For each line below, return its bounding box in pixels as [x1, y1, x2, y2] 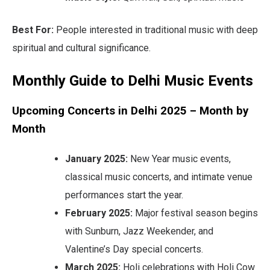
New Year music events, [128, 152, 231, 165]
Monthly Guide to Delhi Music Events [12, 72, 253, 89]
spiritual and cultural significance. [12, 42, 151, 54]
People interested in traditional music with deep [54, 24, 258, 36]
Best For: [12, 24, 54, 36]
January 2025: [65, 152, 128, 165]
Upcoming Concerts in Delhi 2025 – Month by [12, 104, 248, 118]
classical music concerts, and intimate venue [65, 171, 253, 183]
